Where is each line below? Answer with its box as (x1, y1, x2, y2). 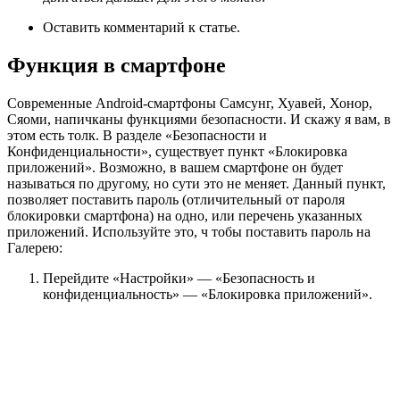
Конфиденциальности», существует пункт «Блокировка (7, 144, 347, 160)
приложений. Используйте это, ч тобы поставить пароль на (7, 224, 371, 240)
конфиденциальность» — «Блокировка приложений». (43, 287, 372, 303)
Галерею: (7, 240, 62, 256)
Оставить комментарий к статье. (43, 20, 240, 36)
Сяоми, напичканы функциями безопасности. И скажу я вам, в (7, 112, 391, 128)
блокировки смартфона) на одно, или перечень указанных (7, 208, 362, 224)
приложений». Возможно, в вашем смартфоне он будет (7, 160, 343, 176)
